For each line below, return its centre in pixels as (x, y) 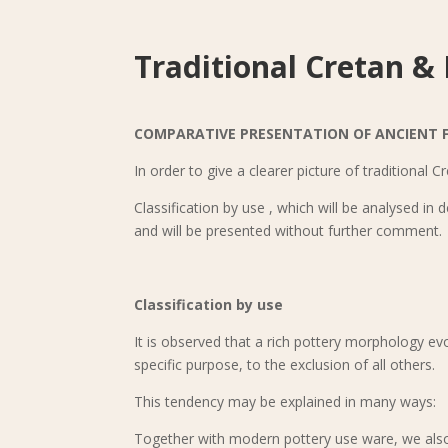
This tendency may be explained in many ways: (285, 401)
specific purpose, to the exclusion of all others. (285, 364)
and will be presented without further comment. (288, 230)
